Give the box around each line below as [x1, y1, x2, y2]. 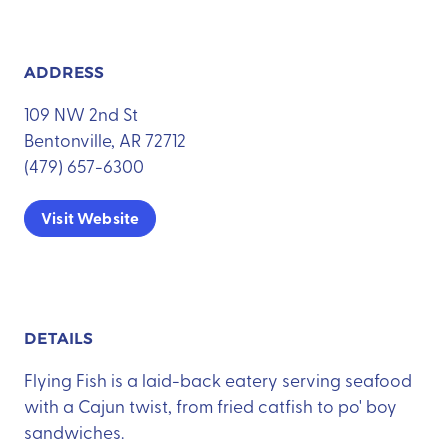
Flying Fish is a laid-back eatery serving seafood [24, 367, 412, 391]
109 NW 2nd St [24, 101, 138, 125]
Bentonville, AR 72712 [24, 127, 186, 151]
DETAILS [24, 330, 94, 349]
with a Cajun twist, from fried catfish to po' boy [24, 393, 397, 417]
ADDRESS [24, 63, 105, 82]
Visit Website [41, 206, 140, 230]
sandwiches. [24, 419, 124, 443]
